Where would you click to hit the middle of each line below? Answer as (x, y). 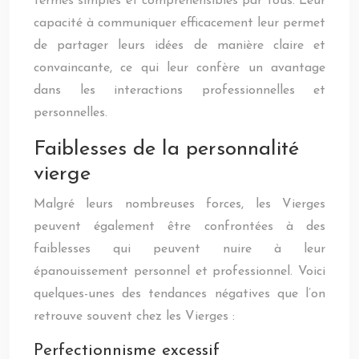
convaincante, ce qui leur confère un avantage (179, 68)
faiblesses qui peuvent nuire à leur (179, 249)
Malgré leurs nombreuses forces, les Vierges (179, 204)
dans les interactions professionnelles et (179, 91)
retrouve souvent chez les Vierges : (134, 317)
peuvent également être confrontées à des (179, 227)
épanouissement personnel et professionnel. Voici (179, 272)
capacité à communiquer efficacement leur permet (179, 23)
